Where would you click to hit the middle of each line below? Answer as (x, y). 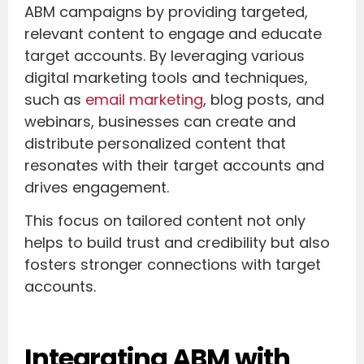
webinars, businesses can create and (160, 121)
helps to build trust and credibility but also (177, 243)
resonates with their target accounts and (174, 165)
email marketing (144, 99)
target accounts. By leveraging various (165, 55)
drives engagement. (97, 187)
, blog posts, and (264, 99)
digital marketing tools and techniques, (166, 77)
